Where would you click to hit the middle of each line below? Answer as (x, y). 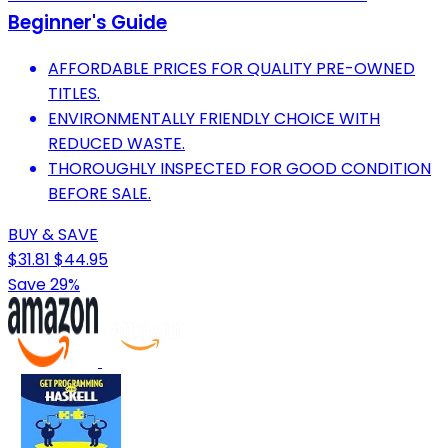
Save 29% (44, 285)
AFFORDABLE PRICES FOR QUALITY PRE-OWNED (231, 69)
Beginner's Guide (87, 23)
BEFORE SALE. (99, 194)
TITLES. (74, 94)
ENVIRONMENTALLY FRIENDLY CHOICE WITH (214, 119)
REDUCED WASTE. (116, 144)
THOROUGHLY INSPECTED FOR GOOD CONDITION (239, 169)
